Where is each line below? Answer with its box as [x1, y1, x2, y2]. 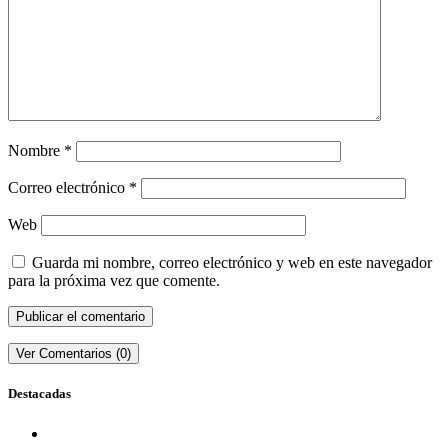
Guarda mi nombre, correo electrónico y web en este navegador [32, 254, 432, 272]
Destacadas [8, 386, 71, 402]
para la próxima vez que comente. [8, 272, 220, 290]
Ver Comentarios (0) [16, 346, 131, 362]
